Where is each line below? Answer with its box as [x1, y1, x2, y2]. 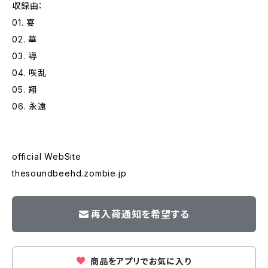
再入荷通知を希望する [91, 208, 190, 220]
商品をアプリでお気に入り [88, 256, 191, 266]
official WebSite [12, 151, 81, 162]
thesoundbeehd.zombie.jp [12, 168, 127, 178]
